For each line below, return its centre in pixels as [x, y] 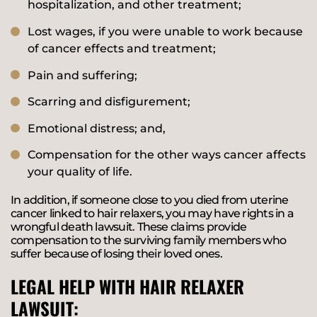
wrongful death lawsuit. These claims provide [129, 227]
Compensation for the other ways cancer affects [167, 155]
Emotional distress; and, [97, 128]
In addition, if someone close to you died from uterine [150, 200]
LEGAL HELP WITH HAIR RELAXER [127, 287]
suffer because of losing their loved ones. [116, 254]
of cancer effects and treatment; [122, 49]
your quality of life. [80, 172]
